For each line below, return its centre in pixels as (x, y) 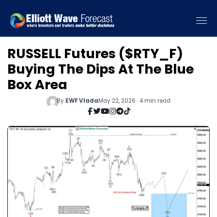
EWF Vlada (82, 101)
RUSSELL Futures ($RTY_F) (95, 54)
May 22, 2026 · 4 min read (134, 101)
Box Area (37, 85)
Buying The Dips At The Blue (101, 69)
